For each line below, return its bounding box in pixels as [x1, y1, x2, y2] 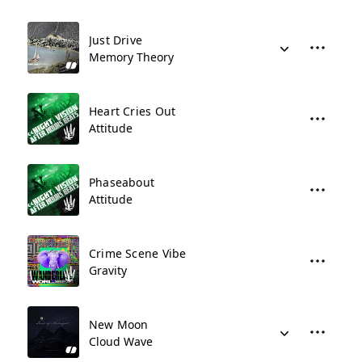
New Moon [89, 317, 149, 332]
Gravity [89, 263, 127, 278]
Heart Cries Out [89, 103, 176, 119]
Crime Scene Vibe [89, 246, 187, 261]
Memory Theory [89, 49, 174, 65]
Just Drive [89, 32, 143, 48]
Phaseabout [89, 175, 155, 190]
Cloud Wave [89, 334, 153, 349]
